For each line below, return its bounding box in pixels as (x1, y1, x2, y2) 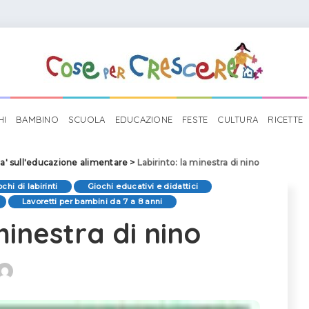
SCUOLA (68, 114, 106, 125)
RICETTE (268, 114, 303, 125)
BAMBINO (16, 114, 59, 125)
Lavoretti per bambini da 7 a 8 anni (21, 197, 163, 206)
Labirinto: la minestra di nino (137, 157, 260, 168)
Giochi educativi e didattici (87, 181, 199, 191)
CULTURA (217, 114, 259, 125)
